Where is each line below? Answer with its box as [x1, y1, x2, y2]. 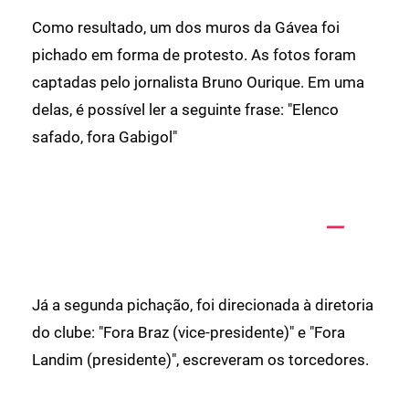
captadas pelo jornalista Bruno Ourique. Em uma [32, 73, 364, 92]
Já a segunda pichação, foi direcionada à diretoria [32, 296, 373, 315]
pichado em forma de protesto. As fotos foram [32, 46, 356, 65]
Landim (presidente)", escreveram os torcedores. [32, 351, 369, 370]
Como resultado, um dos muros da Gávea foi [32, 18, 340, 37]
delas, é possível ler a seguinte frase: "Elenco [32, 100, 339, 120]
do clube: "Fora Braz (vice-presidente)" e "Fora [32, 323, 345, 342]
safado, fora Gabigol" [32, 128, 177, 147]
